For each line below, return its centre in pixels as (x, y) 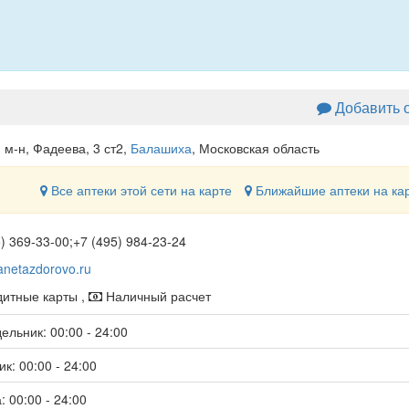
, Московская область (255, 148)
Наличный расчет (156, 296)
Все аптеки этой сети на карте (139, 190)
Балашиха (161, 148)
